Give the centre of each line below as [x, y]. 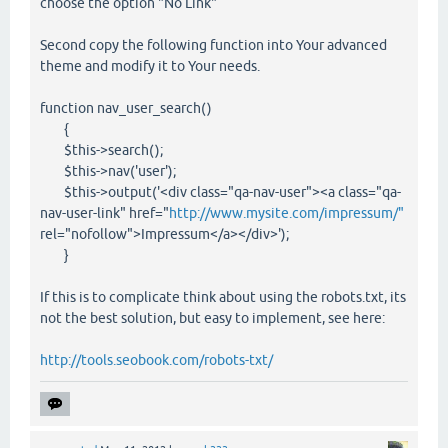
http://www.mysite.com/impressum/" [286, 212]
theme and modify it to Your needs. [150, 65]
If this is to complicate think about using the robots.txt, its [223, 296]
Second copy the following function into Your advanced [213, 44]
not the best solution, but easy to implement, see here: [212, 317]
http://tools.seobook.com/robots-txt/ [156, 359]
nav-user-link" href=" [104, 212]
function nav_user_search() [126, 107]
